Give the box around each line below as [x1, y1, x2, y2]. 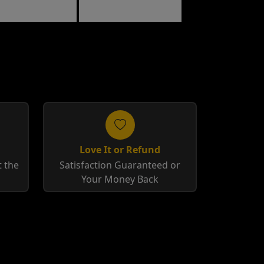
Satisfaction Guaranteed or [60, 159, 180, 171]
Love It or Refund [80, 143, 160, 156]
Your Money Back [81, 173, 159, 186]
